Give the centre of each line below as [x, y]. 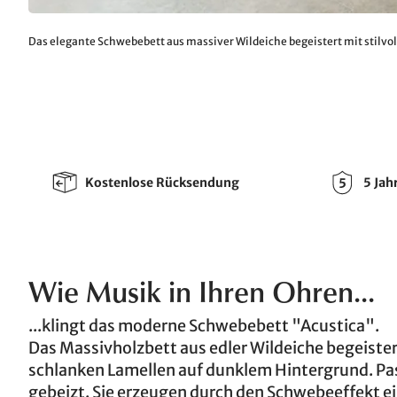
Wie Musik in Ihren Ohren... [202, 296]
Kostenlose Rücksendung [162, 182]
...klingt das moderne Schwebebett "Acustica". [204, 326]
